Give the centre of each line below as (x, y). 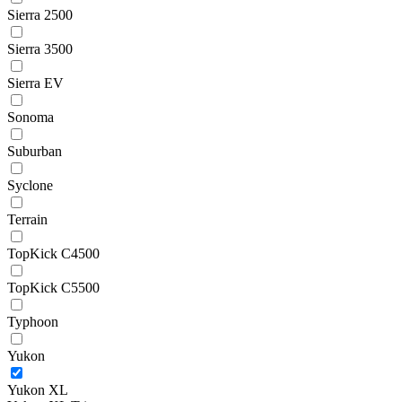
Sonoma (31, 117)
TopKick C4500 (53, 253)
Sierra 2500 (40, 14)
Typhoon (33, 321)
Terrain (27, 219)
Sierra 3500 (40, 48)
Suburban (35, 151)
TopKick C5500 (53, 287)
